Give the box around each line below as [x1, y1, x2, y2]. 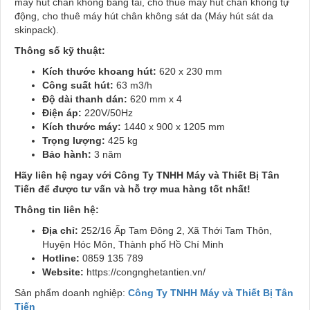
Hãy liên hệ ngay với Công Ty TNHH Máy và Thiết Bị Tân [15, 170, 280, 181]
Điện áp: [42, 107, 82, 119]
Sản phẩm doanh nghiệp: [15, 287, 128, 299]
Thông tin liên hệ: [15, 204, 99, 216]
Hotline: [42, 253, 80, 264]
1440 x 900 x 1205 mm [121, 121, 225, 133]
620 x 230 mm [156, 66, 222, 77]
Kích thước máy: [42, 121, 121, 133]
